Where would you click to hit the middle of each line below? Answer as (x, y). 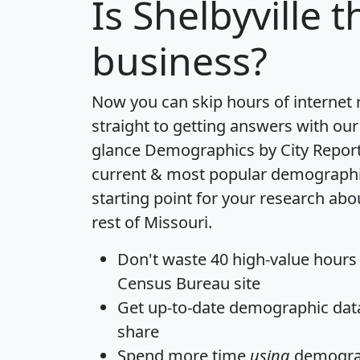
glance (118, 149)
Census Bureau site (189, 283)
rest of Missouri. (152, 222)
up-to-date (186, 307)
